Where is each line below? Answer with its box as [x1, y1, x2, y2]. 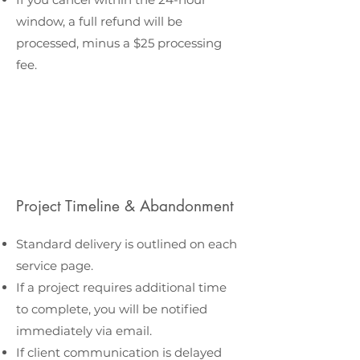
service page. [16, 258, 93, 273]
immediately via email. [16, 323, 152, 338]
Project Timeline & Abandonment [16, 196, 234, 216]
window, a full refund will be [16, 14, 182, 29]
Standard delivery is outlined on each [16, 236, 237, 252]
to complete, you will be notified [16, 301, 207, 317]
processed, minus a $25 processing [16, 35, 222, 51]
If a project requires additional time [16, 280, 227, 295]
